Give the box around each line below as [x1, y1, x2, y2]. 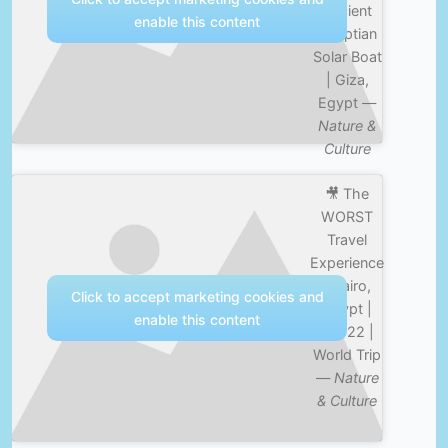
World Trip [313, 346, 382, 364]
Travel [327, 231, 368, 249]
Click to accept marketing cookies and [70, 288, 324, 305]
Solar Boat [312, 47, 382, 65]
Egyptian [317, 24, 377, 42]
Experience [310, 254, 385, 272]
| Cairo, [323, 277, 372, 295]
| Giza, [325, 70, 369, 88]
